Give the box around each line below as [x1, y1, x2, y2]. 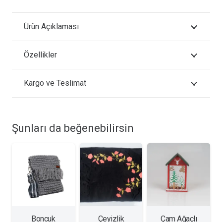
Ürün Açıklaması [24, 22, 79, 32]
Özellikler [24, 50, 57, 60]
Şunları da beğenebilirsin [12, 122, 134, 135]
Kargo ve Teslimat [24, 78, 86, 88]
